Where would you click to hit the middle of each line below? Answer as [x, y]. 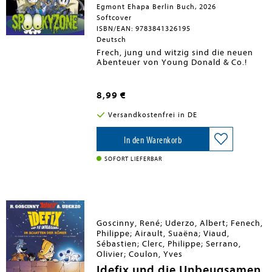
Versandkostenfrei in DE [152, 115]
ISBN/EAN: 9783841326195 [144, 29]
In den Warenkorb [153, 140]
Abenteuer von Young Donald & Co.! [172, 62]
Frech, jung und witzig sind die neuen [175, 53]
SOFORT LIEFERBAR [134, 159]
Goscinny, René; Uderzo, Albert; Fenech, [180, 223]
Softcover [114, 18]
